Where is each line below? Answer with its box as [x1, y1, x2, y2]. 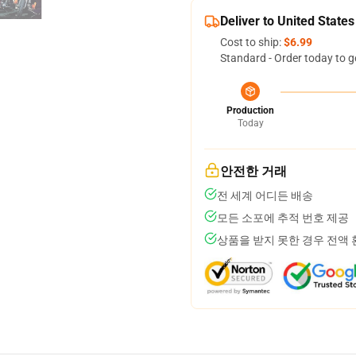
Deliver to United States [220, 14, 354, 29]
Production [226, 105, 274, 116]
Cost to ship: [220, 36, 284, 48]
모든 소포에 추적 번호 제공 [217, 211, 349, 224]
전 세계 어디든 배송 [217, 189, 313, 202]
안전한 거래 [220, 164, 287, 179]
